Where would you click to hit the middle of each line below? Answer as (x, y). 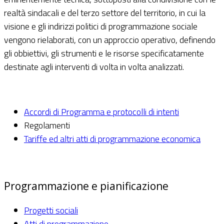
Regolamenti (47, 125)
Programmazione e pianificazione (86, 185)
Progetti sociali (51, 210)
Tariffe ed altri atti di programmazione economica (112, 138)
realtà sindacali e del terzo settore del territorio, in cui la (105, 12)
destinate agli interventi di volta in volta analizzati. (94, 66)
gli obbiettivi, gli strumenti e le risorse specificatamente (104, 53)
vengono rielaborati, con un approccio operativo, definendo (110, 39)
